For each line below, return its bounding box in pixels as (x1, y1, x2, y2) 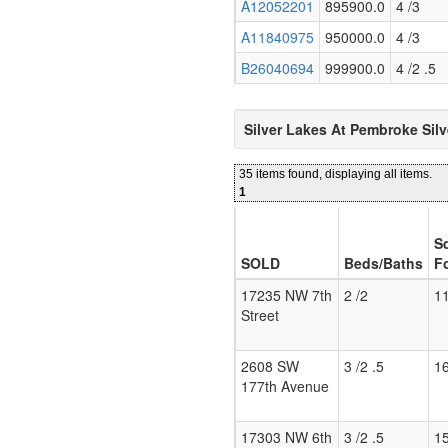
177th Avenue (241, 376, 329, 397)
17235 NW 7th (241, 285, 332, 306)
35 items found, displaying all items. (239, 167, 432, 182)
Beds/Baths (344, 253, 423, 274)
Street (241, 305, 279, 326)
